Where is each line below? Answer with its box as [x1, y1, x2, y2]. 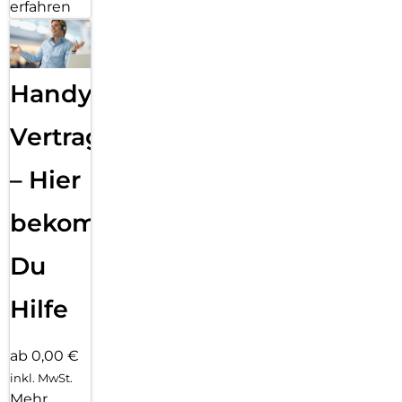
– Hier [10, 165, 81, 196]
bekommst [10, 208, 144, 239]
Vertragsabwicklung [10, 122, 263, 153]
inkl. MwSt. [10, 371, 73, 386]
